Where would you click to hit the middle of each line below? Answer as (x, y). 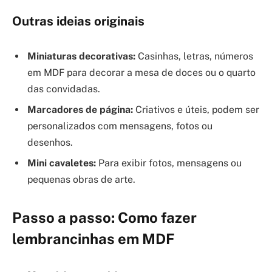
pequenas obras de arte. (81, 179)
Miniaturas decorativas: (81, 56)
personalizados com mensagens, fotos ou (120, 126)
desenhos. (50, 142)
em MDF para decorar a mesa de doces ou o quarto (141, 72)
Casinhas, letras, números (194, 56)
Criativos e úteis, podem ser (196, 109)
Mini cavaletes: (62, 163)
